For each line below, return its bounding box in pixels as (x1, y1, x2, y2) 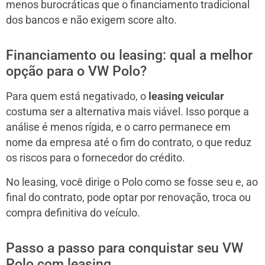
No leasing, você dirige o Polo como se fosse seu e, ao (6, 176, 258, 188)
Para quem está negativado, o (6, 90, 148, 102)
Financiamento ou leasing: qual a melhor (6, 47, 253, 63)
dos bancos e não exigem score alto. (6, 14, 177, 26)
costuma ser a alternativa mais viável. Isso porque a (6, 105, 249, 118)
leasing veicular (148, 90, 224, 102)
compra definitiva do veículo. (6, 206, 140, 219)
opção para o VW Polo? (6, 63, 147, 79)
